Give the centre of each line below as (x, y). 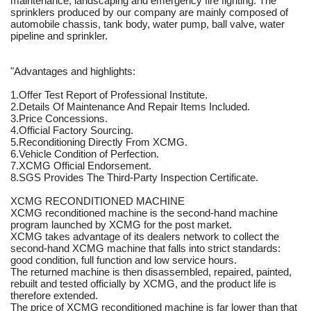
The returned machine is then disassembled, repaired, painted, (151, 272)
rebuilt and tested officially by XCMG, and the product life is (143, 284)
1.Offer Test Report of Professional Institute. (109, 95)
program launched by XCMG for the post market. (121, 225)
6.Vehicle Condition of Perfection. (85, 154)
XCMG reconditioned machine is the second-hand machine (144, 213)
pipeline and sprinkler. (59, 36)
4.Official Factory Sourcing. (72, 131)
